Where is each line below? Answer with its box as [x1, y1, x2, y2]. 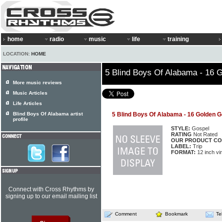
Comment [115, 211, 137, 217]
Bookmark [165, 211, 188, 217]
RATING [171, 131, 192, 137]
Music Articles [13, 90, 48, 96]
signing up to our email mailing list [5, 193, 97, 200]
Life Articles [13, 101, 42, 106]
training [167, 36, 189, 43]
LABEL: [171, 143, 191, 149]
